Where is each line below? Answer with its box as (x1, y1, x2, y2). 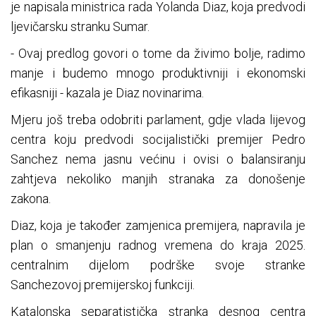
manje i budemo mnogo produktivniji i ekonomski (11, 66, 305, 81)
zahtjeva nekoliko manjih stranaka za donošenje (11, 171, 305, 187)
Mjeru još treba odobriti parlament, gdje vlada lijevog (11, 112, 305, 128)
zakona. (11, 191, 51, 207)
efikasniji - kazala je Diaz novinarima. (11, 85, 204, 101)
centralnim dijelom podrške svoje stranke (11, 257, 305, 273)
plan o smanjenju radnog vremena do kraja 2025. (11, 238, 305, 253)
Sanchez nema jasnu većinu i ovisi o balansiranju (11, 152, 305, 167)
